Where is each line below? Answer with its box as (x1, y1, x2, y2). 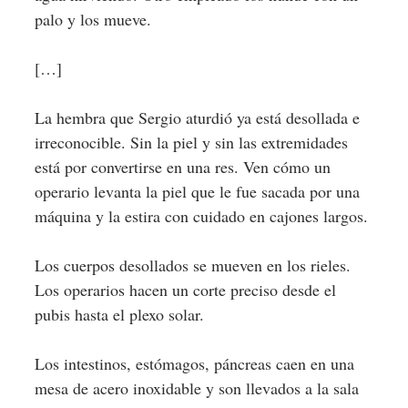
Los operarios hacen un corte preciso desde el (34, 279, 336, 301)
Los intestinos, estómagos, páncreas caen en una (34, 352, 354, 374)
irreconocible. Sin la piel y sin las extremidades (34, 131, 348, 153)
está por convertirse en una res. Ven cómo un (34, 156, 331, 178)
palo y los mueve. (34, 8, 151, 30)
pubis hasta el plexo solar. (34, 303, 204, 325)
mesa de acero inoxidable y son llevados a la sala (34, 377, 359, 399)
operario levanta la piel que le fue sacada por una (34, 180, 360, 202)
